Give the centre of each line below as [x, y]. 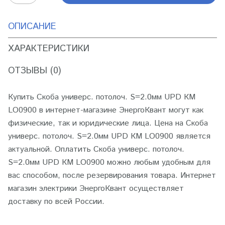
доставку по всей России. [56, 202]
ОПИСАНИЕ [32, 27]
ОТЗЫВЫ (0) [34, 71]
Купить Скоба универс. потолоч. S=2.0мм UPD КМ [102, 97]
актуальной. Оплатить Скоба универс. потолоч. [96, 149]
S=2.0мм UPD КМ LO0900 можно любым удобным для [109, 162]
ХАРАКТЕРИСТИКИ [49, 49]
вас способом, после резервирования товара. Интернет [112, 176]
